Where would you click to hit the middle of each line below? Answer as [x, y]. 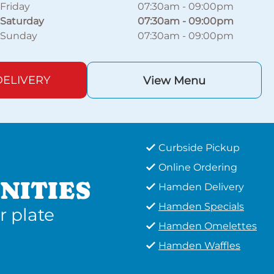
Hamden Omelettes [208, 226]
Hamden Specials [201, 206]
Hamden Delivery [201, 187]
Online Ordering [198, 167]
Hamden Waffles [199, 246]
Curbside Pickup [199, 148]
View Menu [174, 81]
